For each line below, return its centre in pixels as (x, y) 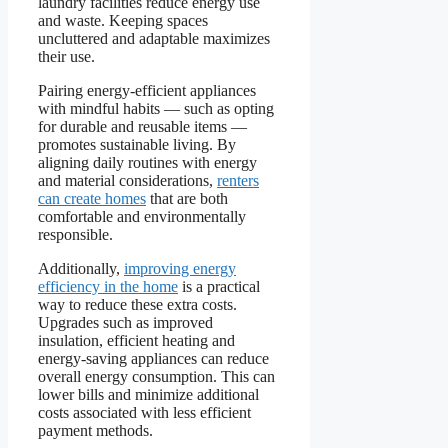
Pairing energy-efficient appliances (147, 90)
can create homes (92, 198)
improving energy (180, 268)
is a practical (219, 286)
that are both (187, 198)
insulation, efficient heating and (136, 340)
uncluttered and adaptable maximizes (154, 38)
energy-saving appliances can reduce (153, 358)
